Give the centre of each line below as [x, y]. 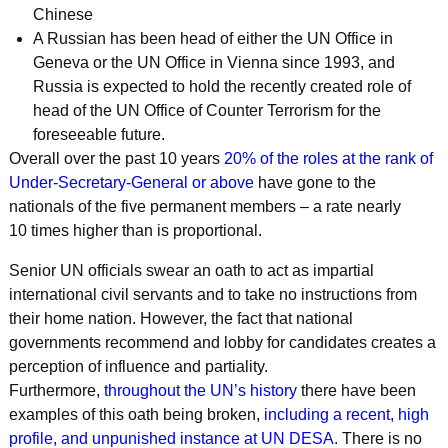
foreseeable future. [98, 134]
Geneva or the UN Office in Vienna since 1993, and [213, 62]
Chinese [62, 14]
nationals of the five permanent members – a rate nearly [204, 206]
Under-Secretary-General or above [131, 182]
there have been [358, 390]
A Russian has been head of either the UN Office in [212, 38]
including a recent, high [346, 414]
